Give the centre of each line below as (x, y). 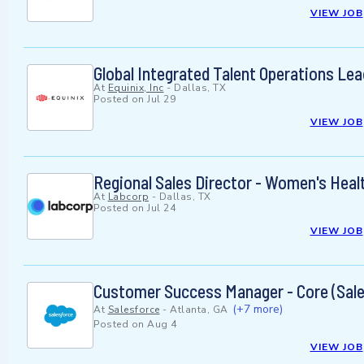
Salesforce (134, 310)
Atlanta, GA (199, 310)
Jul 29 (161, 100)
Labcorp (128, 197)
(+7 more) (258, 310)
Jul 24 (161, 208)
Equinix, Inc (136, 88)
